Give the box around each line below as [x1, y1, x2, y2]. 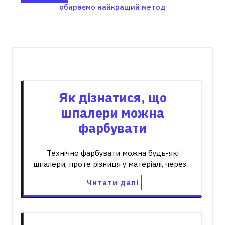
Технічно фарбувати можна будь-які [46, 148, 179, 158]
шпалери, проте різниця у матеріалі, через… [33, 159, 192, 169]
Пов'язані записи [61, 57, 164, 72]
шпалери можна [61, 104, 164, 121]
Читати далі [86, 178, 139, 187]
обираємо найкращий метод [59, 2, 166, 12]
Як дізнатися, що [58, 89, 167, 106]
